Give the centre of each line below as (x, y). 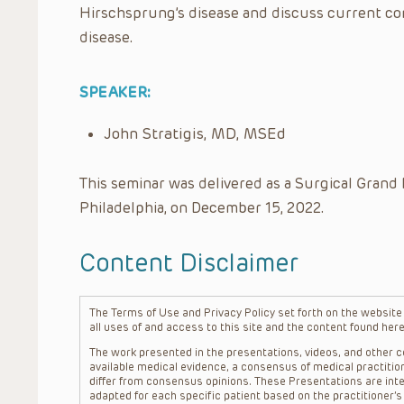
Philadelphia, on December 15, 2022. (202, 207)
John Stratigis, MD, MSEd (195, 133)
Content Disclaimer (189, 263)
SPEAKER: (115, 92)
